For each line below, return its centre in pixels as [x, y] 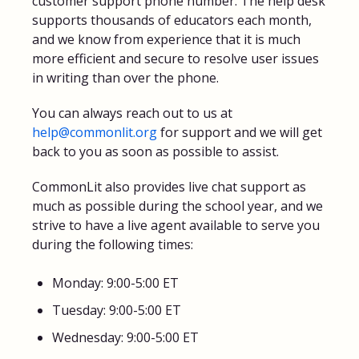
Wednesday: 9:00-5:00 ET [125, 338]
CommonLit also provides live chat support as [169, 187]
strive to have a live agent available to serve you [176, 226]
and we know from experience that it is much [166, 40]
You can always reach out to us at [132, 113]
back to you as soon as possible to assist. [155, 152]
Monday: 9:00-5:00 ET [115, 283]
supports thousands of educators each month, [172, 20]
